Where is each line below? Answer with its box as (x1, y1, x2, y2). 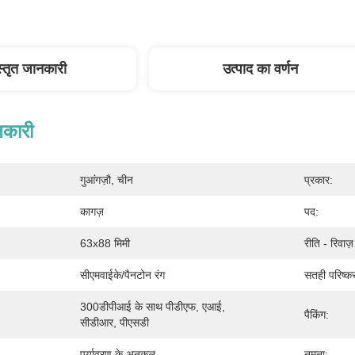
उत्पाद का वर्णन (222, 61, 298, 77)
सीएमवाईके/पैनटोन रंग (80, 269, 165, 281)
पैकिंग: (304, 308, 329, 321)
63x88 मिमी (80, 237, 130, 250)
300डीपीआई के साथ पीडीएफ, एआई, (80, 300, 225, 313)
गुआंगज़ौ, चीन (80, 174, 133, 186)
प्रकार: (304, 174, 333, 186)
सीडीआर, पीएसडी (80, 316, 149, 329)
